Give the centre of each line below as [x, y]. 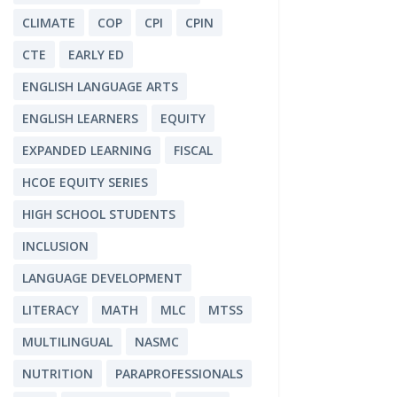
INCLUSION [55, 246]
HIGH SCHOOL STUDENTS [98, 214]
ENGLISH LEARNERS [80, 119]
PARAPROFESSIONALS [179, 374]
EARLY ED [96, 55]
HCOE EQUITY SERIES [85, 183]
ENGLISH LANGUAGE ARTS [100, 87]
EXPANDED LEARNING [86, 151]
